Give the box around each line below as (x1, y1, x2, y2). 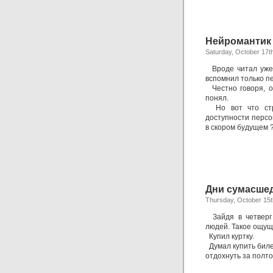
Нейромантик (205, 36, 271, 46)
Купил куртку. (205, 232, 254, 241)
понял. (205, 94, 229, 102)
